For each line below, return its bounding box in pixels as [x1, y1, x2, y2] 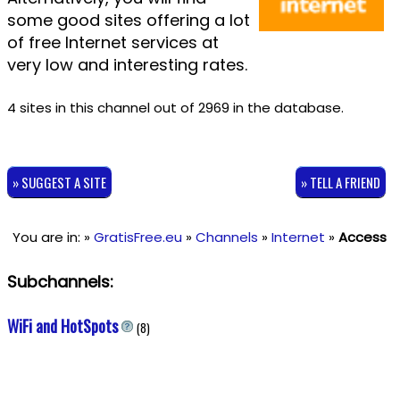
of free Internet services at [6, 31, 219, 54]
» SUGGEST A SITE [12, 171, 106, 192]
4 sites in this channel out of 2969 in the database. [6, 98, 344, 117]
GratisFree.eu [94, 228, 183, 246]
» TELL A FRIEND [300, 171, 380, 192]
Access [338, 228, 387, 246]
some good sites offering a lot [6, 9, 250, 31]
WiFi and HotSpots [6, 314, 121, 337]
